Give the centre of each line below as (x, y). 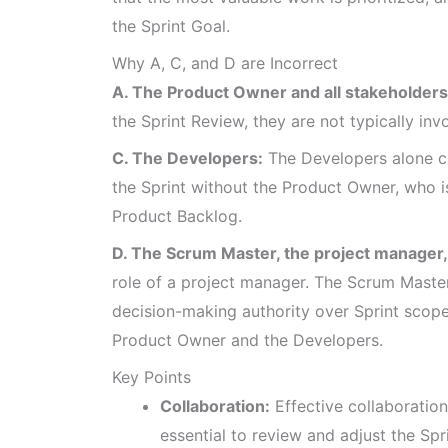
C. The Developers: (187, 157)
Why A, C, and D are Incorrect (225, 62)
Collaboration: (215, 405)
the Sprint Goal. (171, 25)
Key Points (151, 376)
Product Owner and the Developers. (247, 339)
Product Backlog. (177, 215)
